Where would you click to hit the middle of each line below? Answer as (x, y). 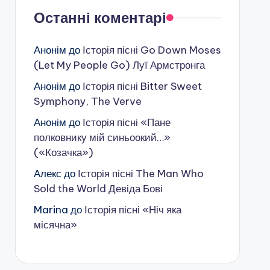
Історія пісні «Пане (126, 122)
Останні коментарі (100, 17)
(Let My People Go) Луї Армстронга (119, 65)
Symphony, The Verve (87, 101)
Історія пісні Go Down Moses (152, 50)
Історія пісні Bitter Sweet (142, 86)
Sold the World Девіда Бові (98, 189)
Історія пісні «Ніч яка (133, 210)
